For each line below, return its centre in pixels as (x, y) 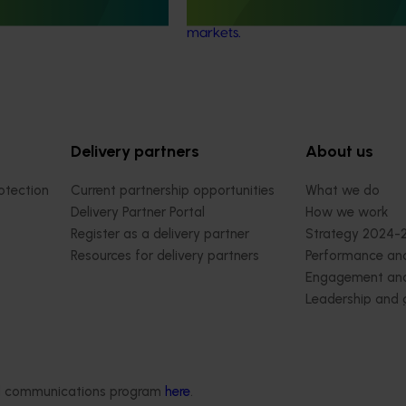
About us (339, 152)
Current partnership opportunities (173, 191)
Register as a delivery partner (160, 234)
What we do (343, 191)
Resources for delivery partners (165, 256)
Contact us (339, 343)
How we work (347, 213)
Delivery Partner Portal (138, 213)
